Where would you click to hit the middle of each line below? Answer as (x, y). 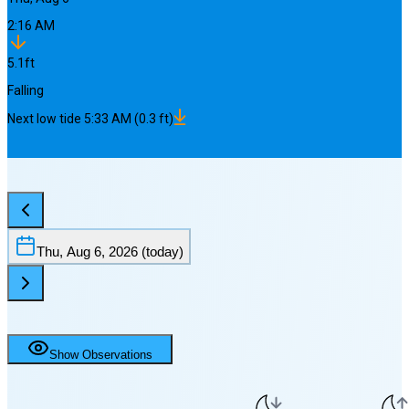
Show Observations (101, 355)
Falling (26, 91)
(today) (161, 252)
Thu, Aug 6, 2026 (87, 252)
